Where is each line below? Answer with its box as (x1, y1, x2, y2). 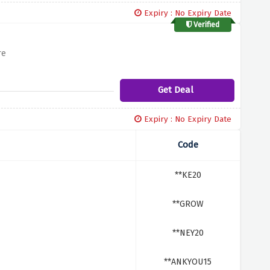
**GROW (172, 199, 204, 209)
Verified (192, 20, 220, 29)
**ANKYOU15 (164, 257, 212, 267)
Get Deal (157, 84, 193, 95)
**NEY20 (172, 228, 204, 238)
